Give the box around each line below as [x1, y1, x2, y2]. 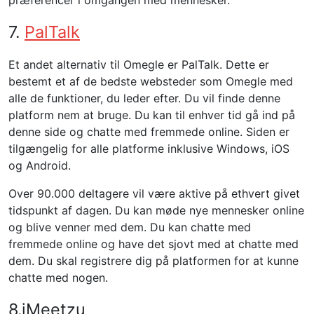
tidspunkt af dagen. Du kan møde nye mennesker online [8, 203, 304, 217]
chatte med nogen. [8, 271, 108, 285]
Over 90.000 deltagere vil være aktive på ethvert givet [8, 186, 300, 200]
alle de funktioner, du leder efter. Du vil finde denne [8, 91, 280, 105]
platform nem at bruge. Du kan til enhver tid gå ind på [8, 108, 295, 122]
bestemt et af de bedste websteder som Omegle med [8, 74, 293, 88]
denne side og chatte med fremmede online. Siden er [8, 125, 289, 139]
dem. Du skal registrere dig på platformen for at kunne [8, 254, 299, 268]
